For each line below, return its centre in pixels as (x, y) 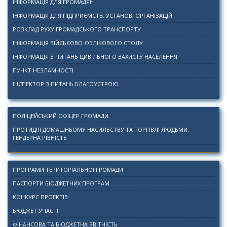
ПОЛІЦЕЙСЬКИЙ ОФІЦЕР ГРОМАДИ (61, 116)
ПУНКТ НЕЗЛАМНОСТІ (43, 70)
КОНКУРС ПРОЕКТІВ (40, 197)
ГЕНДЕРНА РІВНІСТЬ (40, 138)
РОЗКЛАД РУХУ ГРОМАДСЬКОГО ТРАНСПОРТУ (77, 29)
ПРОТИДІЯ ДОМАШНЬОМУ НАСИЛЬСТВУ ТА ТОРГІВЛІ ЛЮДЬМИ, (101, 130)
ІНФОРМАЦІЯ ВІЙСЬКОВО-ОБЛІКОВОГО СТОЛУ (78, 43)
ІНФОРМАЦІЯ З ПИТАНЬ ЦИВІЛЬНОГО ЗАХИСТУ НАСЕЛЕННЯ (95, 57)
